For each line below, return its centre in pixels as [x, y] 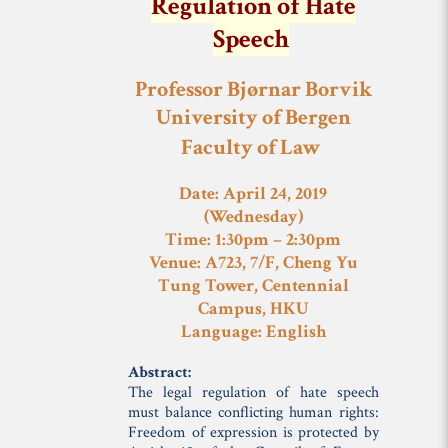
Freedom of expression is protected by [253, 432]
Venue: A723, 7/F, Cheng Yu [253, 262]
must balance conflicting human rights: [253, 412]
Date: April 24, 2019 [253, 193]
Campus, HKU [253, 308]
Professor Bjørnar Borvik [253, 89]
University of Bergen [253, 117]
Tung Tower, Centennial [253, 285]
